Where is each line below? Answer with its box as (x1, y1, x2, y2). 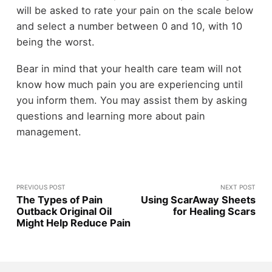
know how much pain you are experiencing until (16, 78, 243, 91)
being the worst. (16, 35, 95, 48)
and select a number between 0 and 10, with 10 (16, 19, 242, 32)
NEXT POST (220, 183, 256, 191)
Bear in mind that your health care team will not (16, 63, 242, 75)
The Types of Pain (16, 194, 103, 206)
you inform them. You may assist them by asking (16, 94, 247, 107)
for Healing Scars (173, 205, 256, 218)
